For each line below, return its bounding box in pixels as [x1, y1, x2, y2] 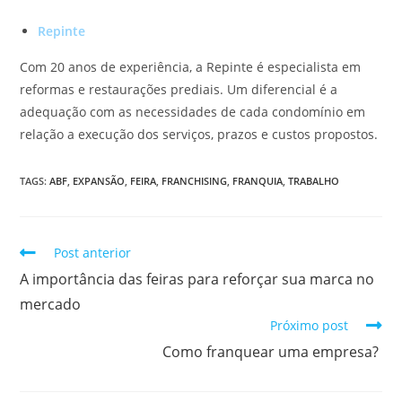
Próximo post [269, 316, 348, 334]
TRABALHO [288, 173, 340, 188]
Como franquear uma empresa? [162, 341, 382, 362]
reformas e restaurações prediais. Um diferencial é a [20, 80, 338, 98]
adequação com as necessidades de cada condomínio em [20, 102, 366, 120]
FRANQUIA [232, 173, 284, 188]
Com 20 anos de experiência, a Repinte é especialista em [20, 57, 362, 75]
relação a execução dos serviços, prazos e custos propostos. [20, 125, 379, 143]
